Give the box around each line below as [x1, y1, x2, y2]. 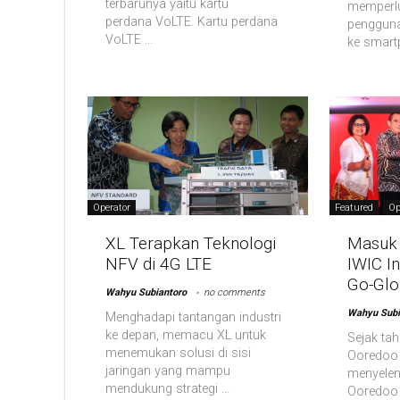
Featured [334, 202, 373, 214]
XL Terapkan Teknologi [105, 233, 277, 254]
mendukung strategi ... [105, 381, 230, 397]
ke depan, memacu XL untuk [105, 328, 267, 344]
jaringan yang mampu [105, 363, 231, 379]
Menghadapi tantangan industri [105, 310, 282, 326]
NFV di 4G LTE [105, 254, 212, 275]
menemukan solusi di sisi [105, 346, 252, 362]
